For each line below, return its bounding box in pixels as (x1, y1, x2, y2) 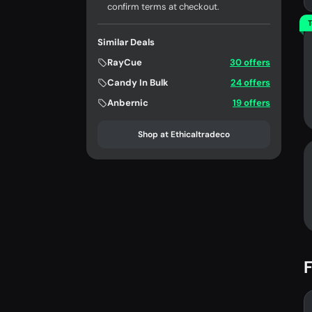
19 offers (233, 97, 270, 109)
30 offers (230, 56, 270, 68)
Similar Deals (97, 36, 155, 48)
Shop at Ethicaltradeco (138, 129, 230, 140)
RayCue (107, 56, 142, 68)
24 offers (231, 77, 270, 88)
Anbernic (107, 97, 148, 109)
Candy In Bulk (107, 77, 169, 88)
